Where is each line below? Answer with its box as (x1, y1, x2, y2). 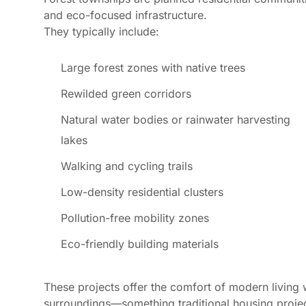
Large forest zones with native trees (61, 60, 245, 74)
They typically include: (44, 24, 159, 38)
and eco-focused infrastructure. (44, 8, 207, 22)
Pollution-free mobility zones (61, 210, 209, 225)
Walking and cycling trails (61, 158, 193, 173)
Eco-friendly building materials (61, 236, 219, 251)
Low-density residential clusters (61, 184, 223, 199)
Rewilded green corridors (61, 86, 191, 100)
